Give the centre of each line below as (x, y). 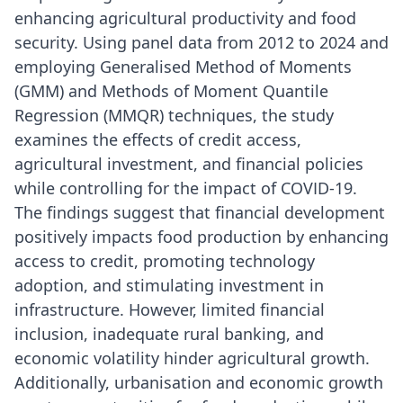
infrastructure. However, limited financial (170, 309)
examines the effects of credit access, (158, 139)
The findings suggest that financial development (200, 212)
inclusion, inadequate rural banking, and (169, 334)
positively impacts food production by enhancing (201, 237)
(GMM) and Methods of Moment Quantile (171, 91)
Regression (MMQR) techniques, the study (174, 115)
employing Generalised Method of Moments (183, 67)
